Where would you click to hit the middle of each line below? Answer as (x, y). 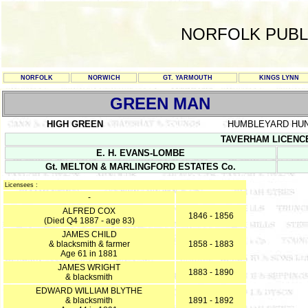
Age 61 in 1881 (89, 254)
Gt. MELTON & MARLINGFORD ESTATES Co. (141, 167)
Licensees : (21, 185)
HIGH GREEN (75, 124)
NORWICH (104, 78)
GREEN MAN (160, 103)
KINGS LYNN (279, 78)
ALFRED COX (89, 211)
